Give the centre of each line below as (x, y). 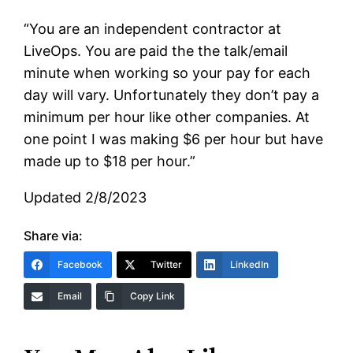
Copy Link (153, 296)
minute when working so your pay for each (167, 73)
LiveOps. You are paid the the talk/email (156, 51)
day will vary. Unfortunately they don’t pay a (172, 95)
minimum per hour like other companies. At (167, 117)
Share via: (54, 236)
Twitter (167, 265)
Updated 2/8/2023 (85, 198)
